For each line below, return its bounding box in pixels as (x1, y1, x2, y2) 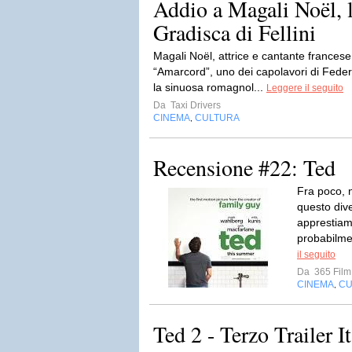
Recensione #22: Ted (153, 152, 335, 182)
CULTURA (195, 112, 240, 123)
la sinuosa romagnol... (153, 81, 266, 93)
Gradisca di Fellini (153, 17, 316, 47)
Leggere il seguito (266, 82, 343, 93)
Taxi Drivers (168, 100, 221, 111)
